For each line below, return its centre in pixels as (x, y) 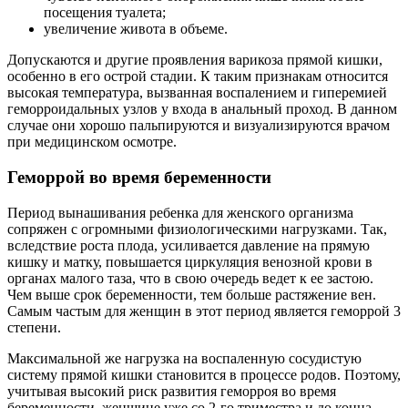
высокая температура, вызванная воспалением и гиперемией (197, 93)
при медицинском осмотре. (92, 142)
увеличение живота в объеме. (136, 29)
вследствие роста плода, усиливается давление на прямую (189, 245)
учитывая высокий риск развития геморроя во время (172, 391)
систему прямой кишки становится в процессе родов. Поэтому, (204, 374)
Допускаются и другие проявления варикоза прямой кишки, (195, 60)
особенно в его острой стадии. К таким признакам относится (198, 76)
